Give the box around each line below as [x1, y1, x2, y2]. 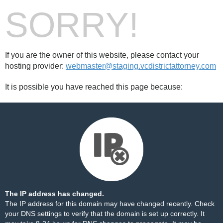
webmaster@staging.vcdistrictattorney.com [66, 62, 216, 70]
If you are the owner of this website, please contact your [5, 51, 199, 59]
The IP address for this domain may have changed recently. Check [5, 200, 215, 208]
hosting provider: [5, 62, 66, 70]
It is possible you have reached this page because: [5, 83, 183, 91]
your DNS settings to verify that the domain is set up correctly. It [5, 210, 205, 218]
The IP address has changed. [5, 190, 104, 198]
